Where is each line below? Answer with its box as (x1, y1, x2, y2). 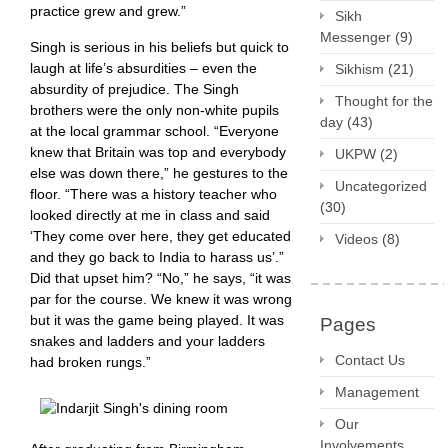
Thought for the (335, 93, 433, 109)
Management (335, 384, 419, 400)
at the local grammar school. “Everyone (30, 123, 279, 139)
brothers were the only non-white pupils (30, 102, 279, 118)
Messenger (320, 29, 391, 45)
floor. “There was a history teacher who (30, 186, 277, 202)
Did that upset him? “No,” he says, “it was (30, 270, 291, 286)
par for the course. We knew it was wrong (30, 291, 292, 307)
